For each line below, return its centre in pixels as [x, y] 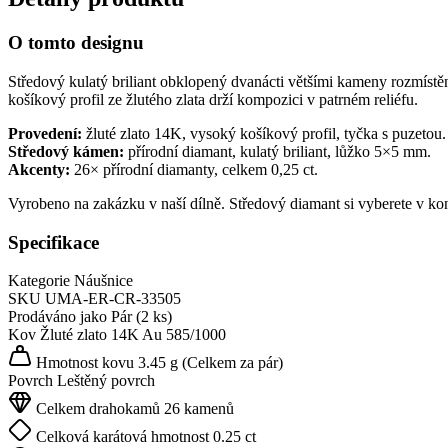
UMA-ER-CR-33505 [113, 299]
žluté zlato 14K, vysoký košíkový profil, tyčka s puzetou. [264, 133]
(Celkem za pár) [232, 363]
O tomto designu [76, 43]
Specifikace [53, 242]
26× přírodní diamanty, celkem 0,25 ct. [194, 169]
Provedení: [45, 133]
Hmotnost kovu [83, 363]
